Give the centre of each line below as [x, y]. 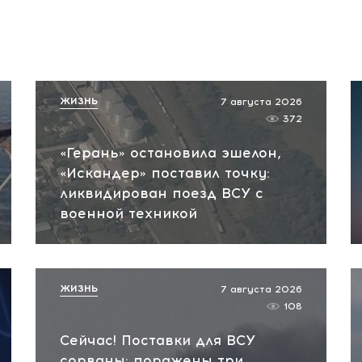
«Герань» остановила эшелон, [170, 153]
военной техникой [128, 213]
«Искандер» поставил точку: [165, 173]
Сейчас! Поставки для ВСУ [158, 340]
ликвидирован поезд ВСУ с [162, 193]
